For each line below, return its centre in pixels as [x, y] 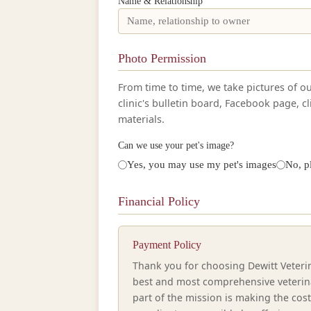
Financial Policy [159, 202]
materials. [141, 119]
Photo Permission [162, 58]
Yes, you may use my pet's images [202, 164]
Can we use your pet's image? [176, 145]
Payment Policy [167, 245]
